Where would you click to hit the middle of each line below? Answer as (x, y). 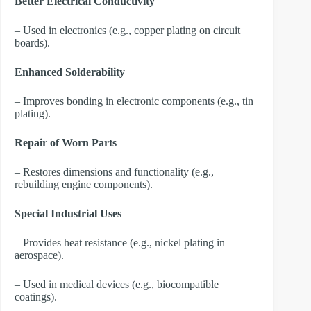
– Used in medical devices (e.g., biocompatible (117, 284)
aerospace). (39, 255)
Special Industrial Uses (68, 213)
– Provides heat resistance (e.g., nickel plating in (120, 242)
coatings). (36, 296)
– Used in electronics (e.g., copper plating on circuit (127, 30)
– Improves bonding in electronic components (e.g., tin (134, 101)
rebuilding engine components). (84, 184)
